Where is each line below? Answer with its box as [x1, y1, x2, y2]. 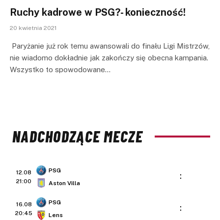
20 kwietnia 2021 [10, 25, 56, 31]
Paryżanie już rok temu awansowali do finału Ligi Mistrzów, [10, 42, 210, 50]
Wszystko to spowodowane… [10, 65, 110, 74]
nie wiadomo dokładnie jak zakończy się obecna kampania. [10, 54, 208, 62]
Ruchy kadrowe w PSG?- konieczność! [10, 6, 186, 18]
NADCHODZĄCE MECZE [12, 127, 143, 146]
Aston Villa [49, 180, 80, 187]
